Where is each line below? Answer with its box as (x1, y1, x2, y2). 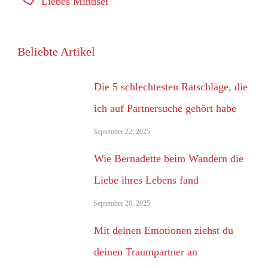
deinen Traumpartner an (94, 246, 198, 258)
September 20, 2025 (93, 199, 151, 208)
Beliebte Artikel (17, 45, 95, 58)
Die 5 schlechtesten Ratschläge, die (94, 81, 248, 93)
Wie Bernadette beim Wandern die (94, 153, 244, 165)
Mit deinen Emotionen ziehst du (94, 224, 234, 236)
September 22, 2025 (93, 127, 151, 136)
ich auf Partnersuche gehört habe (94, 102, 237, 114)
